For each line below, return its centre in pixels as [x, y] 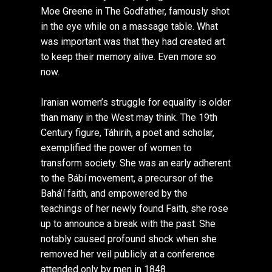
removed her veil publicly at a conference [128, 254]
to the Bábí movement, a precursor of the [127, 178]
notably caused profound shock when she [129, 239]
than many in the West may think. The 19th [129, 118]
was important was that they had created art [133, 42]
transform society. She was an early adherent [136, 163]
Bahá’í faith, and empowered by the [114, 194]
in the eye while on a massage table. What [130, 27]
